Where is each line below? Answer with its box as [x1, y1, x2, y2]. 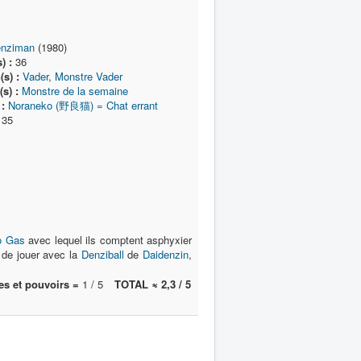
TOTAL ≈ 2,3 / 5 [114, 276, 191, 292]
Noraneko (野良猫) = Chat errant [7, 98, 158, 113]
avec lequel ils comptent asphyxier [24, 232, 193, 247]
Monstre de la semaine [21, 83, 128, 98]
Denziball [81, 247, 124, 262]
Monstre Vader [54, 68, 122, 84]
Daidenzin [143, 247, 189, 262]
